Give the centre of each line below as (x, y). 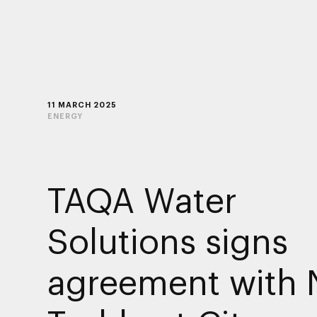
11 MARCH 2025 (82, 104)
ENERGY (65, 115)
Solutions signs (167, 240)
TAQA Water (142, 199)
